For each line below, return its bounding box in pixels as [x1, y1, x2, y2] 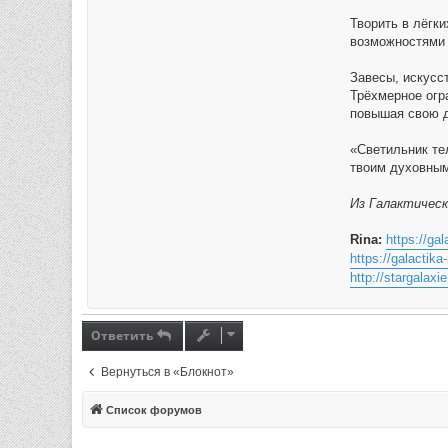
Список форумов [106, 404, 202, 416]
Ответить [91, 327, 153, 344]
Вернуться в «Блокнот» [101, 365, 234, 379]
